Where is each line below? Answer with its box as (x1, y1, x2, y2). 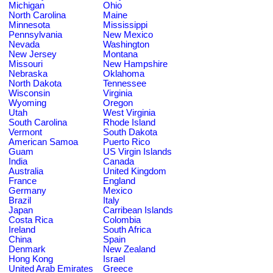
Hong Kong (9, 253, 53, 264)
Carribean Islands (103, 205, 173, 215)
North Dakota (9, 78, 62, 88)
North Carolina (9, 10, 66, 20)
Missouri (9, 58, 43, 69)
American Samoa (9, 136, 78, 147)
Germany (9, 185, 46, 196)
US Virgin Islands (103, 146, 172, 157)
